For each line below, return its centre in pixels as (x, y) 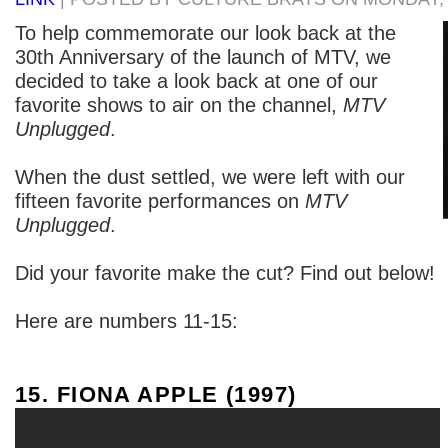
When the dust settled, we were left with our (210, 176)
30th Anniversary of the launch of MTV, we (203, 56)
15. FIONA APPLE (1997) (156, 394)
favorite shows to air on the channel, (179, 104)
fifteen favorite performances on (160, 200)
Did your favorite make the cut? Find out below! (225, 272)
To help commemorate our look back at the (205, 32)
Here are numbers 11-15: (126, 320)
